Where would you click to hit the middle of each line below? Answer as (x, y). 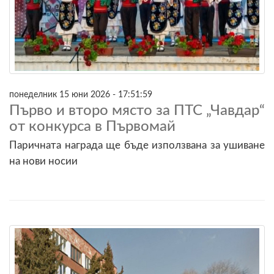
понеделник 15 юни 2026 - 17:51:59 (81, 94)
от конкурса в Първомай (92, 126)
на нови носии (43, 161)
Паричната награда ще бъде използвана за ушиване (137, 145)
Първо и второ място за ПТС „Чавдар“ (137, 110)
